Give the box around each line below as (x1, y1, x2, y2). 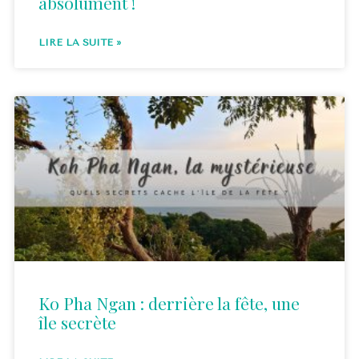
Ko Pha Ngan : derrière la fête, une (38, 292, 300, 315)
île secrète (38, 311, 116, 334)
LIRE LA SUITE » (38, 37, 121, 49)
